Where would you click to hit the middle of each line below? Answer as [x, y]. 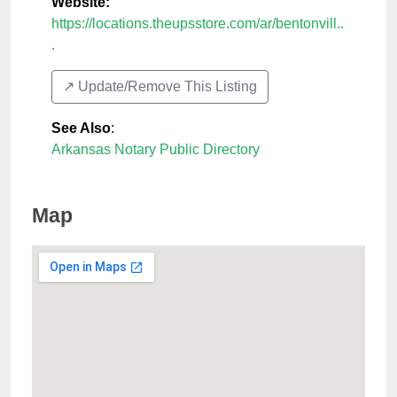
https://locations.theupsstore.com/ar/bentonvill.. [198, 24]
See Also [81, 128]
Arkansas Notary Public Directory [156, 150]
